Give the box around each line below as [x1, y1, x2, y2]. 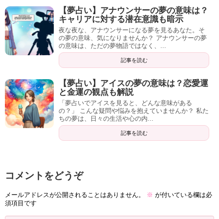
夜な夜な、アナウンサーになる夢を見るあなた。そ [59, 26, 205, 34]
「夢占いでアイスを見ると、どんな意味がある [59, 99, 192, 107]
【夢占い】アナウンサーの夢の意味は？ [59, 6, 208, 16]
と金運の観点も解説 [59, 88, 133, 97]
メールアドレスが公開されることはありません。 [5, 191, 145, 198]
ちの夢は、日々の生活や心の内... [59, 115, 153, 123]
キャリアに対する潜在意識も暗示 [59, 15, 183, 24]
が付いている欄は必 [153, 191, 212, 198]
